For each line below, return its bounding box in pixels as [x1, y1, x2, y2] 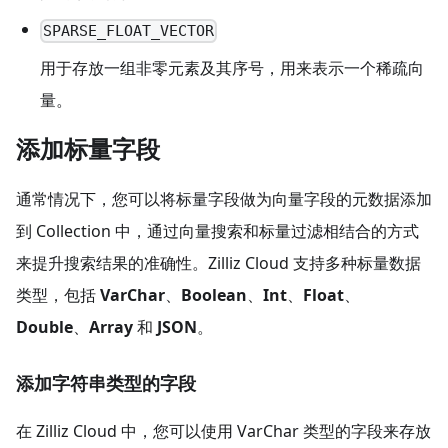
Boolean [181, 284, 247, 307]
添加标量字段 [16, 136, 160, 164]
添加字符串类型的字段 [16, 374, 196, 395]
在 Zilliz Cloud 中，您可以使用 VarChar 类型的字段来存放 [16, 420, 431, 443]
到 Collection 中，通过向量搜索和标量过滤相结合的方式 [16, 220, 419, 243]
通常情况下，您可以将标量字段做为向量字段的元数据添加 [16, 188, 432, 211]
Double [16, 316, 73, 339]
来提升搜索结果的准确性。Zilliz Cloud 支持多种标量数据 [16, 252, 421, 275]
